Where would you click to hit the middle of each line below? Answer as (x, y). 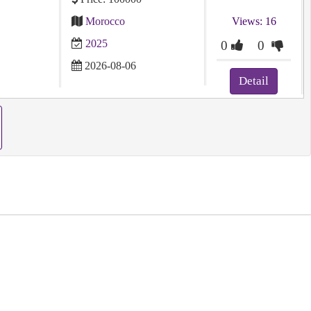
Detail (254, 81)
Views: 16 (254, 21)
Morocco (105, 21)
